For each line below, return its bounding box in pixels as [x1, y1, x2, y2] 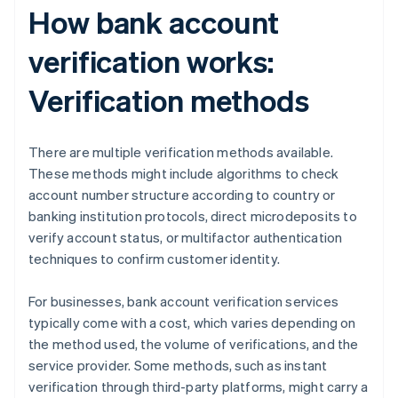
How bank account [28, 3, 280, 42]
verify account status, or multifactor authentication [28, 228, 343, 247]
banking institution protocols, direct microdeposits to [28, 207, 357, 226]
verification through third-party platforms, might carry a [28, 378, 369, 396]
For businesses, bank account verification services [28, 292, 339, 311]
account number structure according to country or [28, 186, 336, 204]
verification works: [28, 42, 275, 81]
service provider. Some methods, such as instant [28, 356, 328, 375]
